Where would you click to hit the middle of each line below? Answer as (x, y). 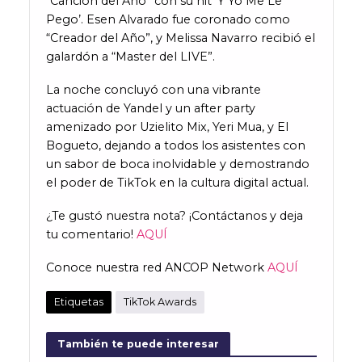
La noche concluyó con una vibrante (153, 89)
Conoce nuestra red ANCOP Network (156, 267)
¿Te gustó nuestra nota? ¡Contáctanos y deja (174, 215)
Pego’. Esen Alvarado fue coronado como (168, 19)
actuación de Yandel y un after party (150, 108)
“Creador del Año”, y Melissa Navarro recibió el (180, 38)
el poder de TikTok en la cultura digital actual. (177, 182)
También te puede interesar (138, 343)
